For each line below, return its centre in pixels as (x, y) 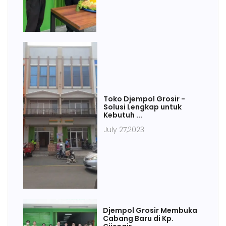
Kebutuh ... (123, 115)
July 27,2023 (124, 130)
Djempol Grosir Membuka (150, 210)
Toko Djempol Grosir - (145, 99)
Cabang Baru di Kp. (138, 218)
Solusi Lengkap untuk (143, 107)
